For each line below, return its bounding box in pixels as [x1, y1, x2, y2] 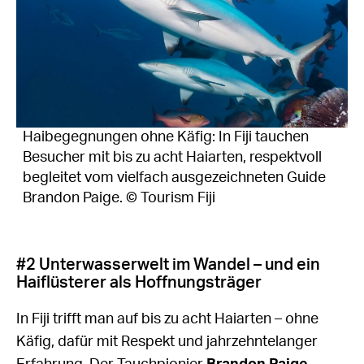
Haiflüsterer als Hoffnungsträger [16, 274, 262, 291]
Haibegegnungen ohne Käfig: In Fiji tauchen [23, 129, 309, 145]
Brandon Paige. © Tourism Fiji [23, 190, 215, 206]
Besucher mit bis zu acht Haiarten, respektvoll [23, 149, 322, 165]
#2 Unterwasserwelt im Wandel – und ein [16, 256, 320, 273]
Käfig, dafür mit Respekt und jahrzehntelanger [16, 334, 318, 349]
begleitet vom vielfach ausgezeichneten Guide [23, 170, 326, 185]
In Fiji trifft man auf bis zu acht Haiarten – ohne [16, 311, 318, 327]
